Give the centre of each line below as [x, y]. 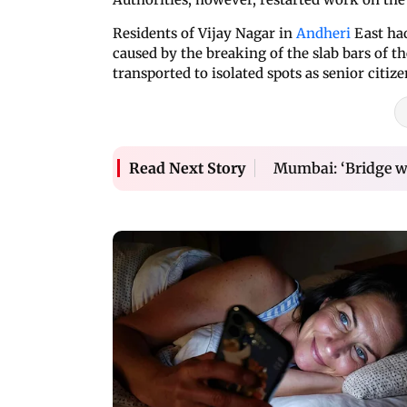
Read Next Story [187, 169]
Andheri [323, 33]
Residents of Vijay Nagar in [204, 33]
